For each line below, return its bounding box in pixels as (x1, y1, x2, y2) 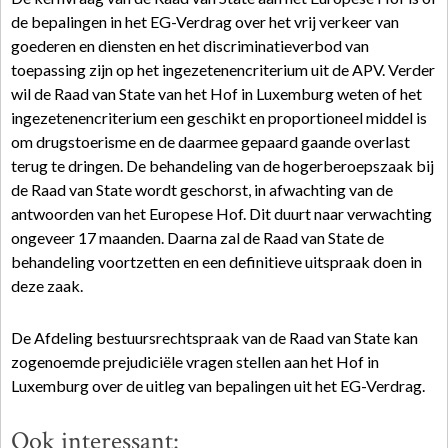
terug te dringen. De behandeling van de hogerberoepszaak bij (11, 156, 434, 175)
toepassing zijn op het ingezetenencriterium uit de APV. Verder (11, 60, 435, 79)
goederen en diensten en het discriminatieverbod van (11, 36, 369, 55)
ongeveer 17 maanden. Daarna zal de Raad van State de (11, 228, 384, 247)
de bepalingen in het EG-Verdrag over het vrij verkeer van (11, 12, 399, 31)
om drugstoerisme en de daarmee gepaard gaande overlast (11, 132, 410, 151)
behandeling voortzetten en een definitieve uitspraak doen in (11, 252, 422, 271)
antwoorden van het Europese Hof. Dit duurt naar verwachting (11, 204, 432, 223)
